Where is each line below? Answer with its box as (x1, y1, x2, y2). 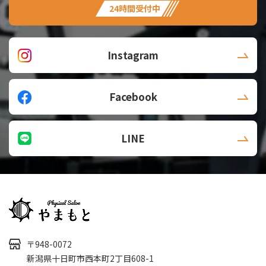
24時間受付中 (109, 2, 160, 14)
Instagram (107, 47, 159, 62)
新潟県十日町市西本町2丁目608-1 (27, 252, 154, 264)
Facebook (109, 89, 157, 104)
